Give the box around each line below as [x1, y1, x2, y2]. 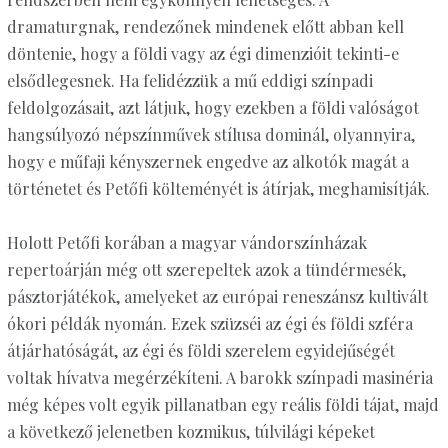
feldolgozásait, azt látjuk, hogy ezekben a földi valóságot [6, 97, 419, 119]
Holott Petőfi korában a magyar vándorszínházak [6, 232, 367, 254]
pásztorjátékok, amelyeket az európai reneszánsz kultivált [6, 286, 428, 308]
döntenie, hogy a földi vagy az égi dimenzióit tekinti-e [6, 43, 399, 65]
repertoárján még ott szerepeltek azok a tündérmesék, [6, 259, 406, 281]
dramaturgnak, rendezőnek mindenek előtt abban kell [6, 16, 404, 38]
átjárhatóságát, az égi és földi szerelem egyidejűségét [6, 340, 395, 362]
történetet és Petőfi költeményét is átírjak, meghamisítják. [6, 178, 430, 200]
